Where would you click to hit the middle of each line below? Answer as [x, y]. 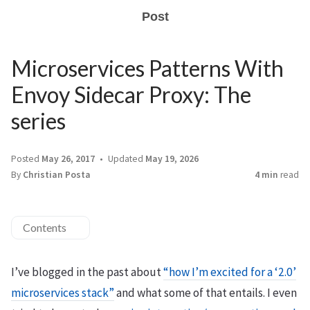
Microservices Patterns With [147, 68]
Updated [126, 159]
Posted [26, 159]
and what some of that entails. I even [206, 293]
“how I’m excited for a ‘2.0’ [230, 272]
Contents [45, 227]
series [38, 121]
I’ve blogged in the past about [87, 272]
